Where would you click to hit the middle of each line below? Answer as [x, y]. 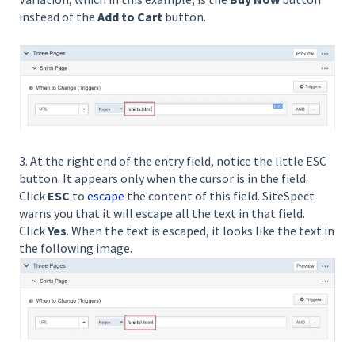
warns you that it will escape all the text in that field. [162, 214]
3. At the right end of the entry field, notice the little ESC [173, 161]
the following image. [76, 248]
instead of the [58, 17]
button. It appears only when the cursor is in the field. [164, 179]
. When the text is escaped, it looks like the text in [200, 231]
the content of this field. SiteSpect [219, 196]
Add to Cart [130, 17]
